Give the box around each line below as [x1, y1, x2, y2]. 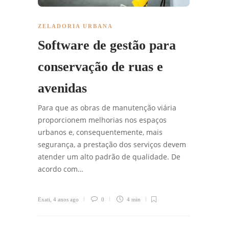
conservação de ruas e [38, 59, 163, 74]
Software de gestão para [38, 37, 176, 53]
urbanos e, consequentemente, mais [38, 127, 163, 137]
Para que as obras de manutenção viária [38, 102, 176, 112]
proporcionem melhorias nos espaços [38, 114, 167, 125]
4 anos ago [53, 196, 79, 202]
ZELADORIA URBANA [38, 22, 113, 29]
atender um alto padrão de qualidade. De [38, 151, 180, 162]
